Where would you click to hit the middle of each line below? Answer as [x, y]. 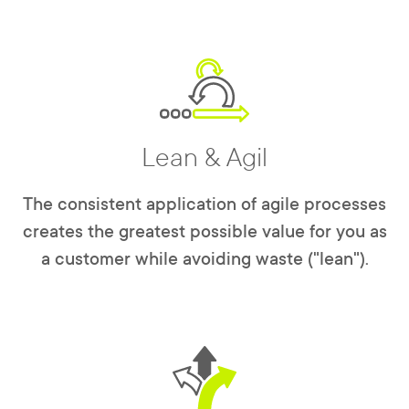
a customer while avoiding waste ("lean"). [204, 260]
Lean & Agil [204, 158]
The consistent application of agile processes [204, 205]
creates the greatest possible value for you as [204, 232]
